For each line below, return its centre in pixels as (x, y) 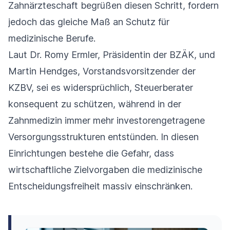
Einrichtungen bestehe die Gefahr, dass (91, 154)
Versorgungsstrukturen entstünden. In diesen (103, 137)
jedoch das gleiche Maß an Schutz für (89, 22)
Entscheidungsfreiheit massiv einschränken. (100, 186)
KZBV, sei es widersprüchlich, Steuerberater (101, 88)
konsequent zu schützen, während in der (95, 104)
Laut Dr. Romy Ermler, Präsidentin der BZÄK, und (112, 55)
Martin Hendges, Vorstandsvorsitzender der (102, 71)
